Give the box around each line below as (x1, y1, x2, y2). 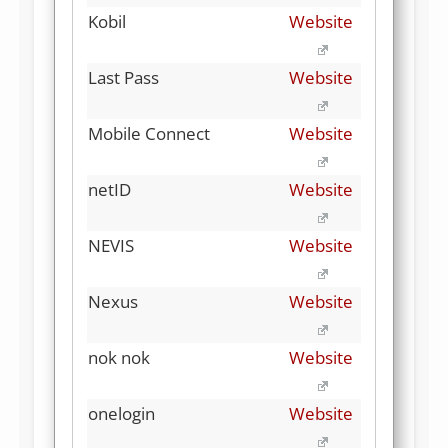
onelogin (88, 401, 155, 425)
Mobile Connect (88, 121, 210, 145)
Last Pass (88, 65, 159, 89)
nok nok (88, 345, 150, 369)
